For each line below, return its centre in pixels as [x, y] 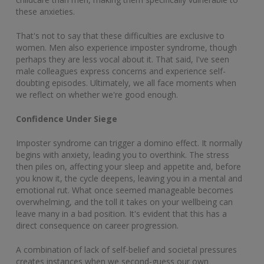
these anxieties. [45, 11]
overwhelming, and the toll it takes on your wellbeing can [124, 202]
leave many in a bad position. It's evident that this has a [121, 213]
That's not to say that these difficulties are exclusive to [120, 35]
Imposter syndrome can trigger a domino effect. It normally [129, 143]
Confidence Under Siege [67, 118]
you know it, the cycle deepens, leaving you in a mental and [129, 178]
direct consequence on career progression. [97, 225]
